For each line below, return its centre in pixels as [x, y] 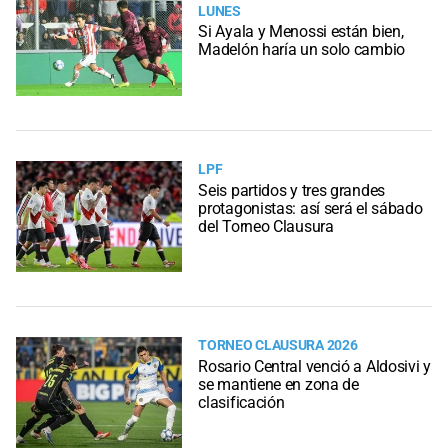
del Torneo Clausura [266, 226]
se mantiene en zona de [278, 384]
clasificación [241, 402]
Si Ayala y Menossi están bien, [301, 31]
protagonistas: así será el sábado [310, 208]
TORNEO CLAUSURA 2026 [278, 346]
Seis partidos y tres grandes [291, 190]
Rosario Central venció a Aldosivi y [314, 366]
